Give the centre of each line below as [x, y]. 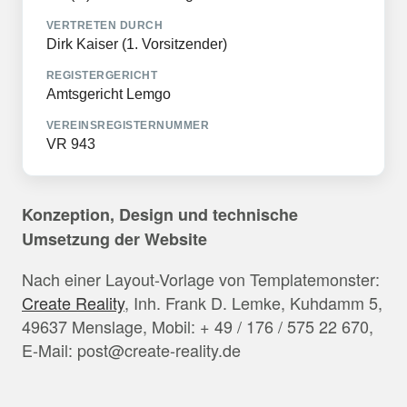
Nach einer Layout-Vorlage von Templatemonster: [201, 278]
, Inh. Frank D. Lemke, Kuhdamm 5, [253, 302]
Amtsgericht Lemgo [109, 94]
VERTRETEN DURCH [105, 25]
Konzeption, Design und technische [160, 214]
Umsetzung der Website [114, 238]
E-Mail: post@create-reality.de [131, 349]
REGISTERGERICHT [102, 75]
